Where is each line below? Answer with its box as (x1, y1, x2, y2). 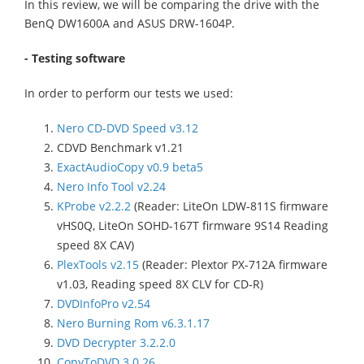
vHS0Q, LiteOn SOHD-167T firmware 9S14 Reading (57, 218, 328, 234)
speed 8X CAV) (57, 237, 134, 253)
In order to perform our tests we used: (24, 85, 233, 102)
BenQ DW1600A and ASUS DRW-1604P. (24, 15, 235, 32)
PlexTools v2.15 (57, 257, 139, 273)
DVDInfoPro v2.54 (57, 296, 150, 312)
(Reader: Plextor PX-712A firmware (139, 257, 327, 273)
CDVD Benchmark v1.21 (57, 140, 184, 156)
